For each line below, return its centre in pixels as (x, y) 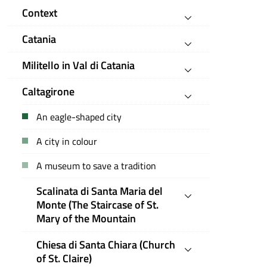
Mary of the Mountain (86, 218)
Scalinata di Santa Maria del (100, 191)
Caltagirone (49, 91)
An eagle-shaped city (79, 117)
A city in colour (67, 141)
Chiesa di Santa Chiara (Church (106, 245)
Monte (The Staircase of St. (98, 205)
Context (40, 13)
